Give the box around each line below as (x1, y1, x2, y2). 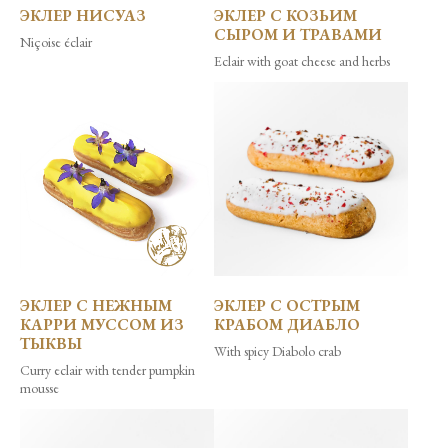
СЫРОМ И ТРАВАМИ (214, 24, 382, 46)
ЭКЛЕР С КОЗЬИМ (214, 5, 357, 27)
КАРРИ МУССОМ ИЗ (20, 314, 184, 336)
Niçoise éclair (20, 33, 92, 52)
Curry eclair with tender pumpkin (20, 361, 195, 380)
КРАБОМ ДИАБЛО (214, 314, 360, 336)
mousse (20, 379, 59, 398)
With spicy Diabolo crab (214, 342, 341, 361)
